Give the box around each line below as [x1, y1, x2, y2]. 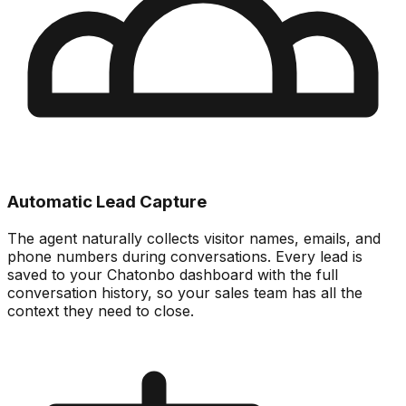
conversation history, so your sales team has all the [7, 283, 362, 302]
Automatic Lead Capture [7, 190, 207, 212]
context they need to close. [7, 301, 194, 320]
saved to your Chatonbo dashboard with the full [7, 265, 338, 284]
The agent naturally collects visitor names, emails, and [7, 228, 381, 247]
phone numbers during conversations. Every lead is [7, 246, 362, 266]
